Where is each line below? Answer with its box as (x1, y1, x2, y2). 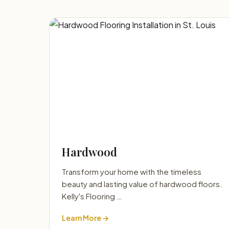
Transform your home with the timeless (62, 167, 201, 176)
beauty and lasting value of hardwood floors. (62, 179, 222, 189)
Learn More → (62, 213, 109, 222)
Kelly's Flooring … (62, 191, 122, 201)
